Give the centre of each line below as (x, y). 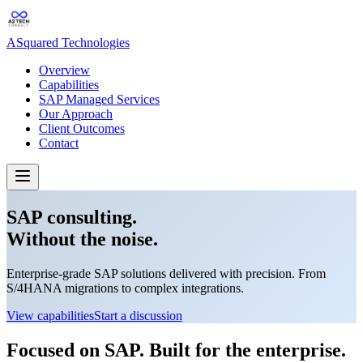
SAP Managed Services (99, 99)
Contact (59, 143)
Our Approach (76, 114)
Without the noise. (82, 239)
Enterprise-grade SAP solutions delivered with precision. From (166, 273)
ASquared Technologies (68, 43)
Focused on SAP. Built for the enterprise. (176, 350)
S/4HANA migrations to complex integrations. (125, 288)
